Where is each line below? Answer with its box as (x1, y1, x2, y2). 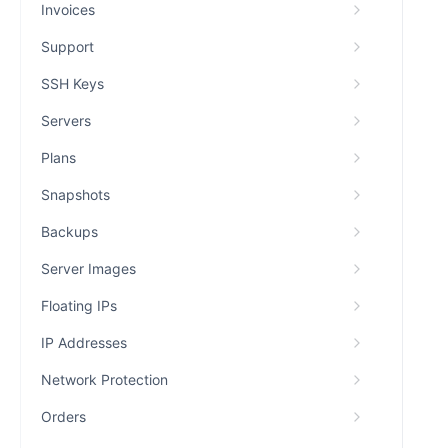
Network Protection (41, 371, 168, 388)
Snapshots (41, 186, 110, 203)
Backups (41, 223, 98, 240)
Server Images (41, 260, 136, 277)
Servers (41, 112, 91, 129)
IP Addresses (41, 334, 127, 351)
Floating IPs (41, 297, 117, 314)
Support (41, 38, 94, 55)
